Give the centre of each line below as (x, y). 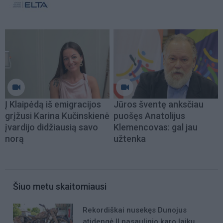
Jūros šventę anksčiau (159, 104)
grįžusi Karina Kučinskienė (57, 115)
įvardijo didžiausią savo (52, 127)
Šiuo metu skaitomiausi (60, 186)
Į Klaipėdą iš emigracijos (53, 104)
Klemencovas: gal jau (156, 127)
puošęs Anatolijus (149, 115)
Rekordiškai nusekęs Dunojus (135, 210)
